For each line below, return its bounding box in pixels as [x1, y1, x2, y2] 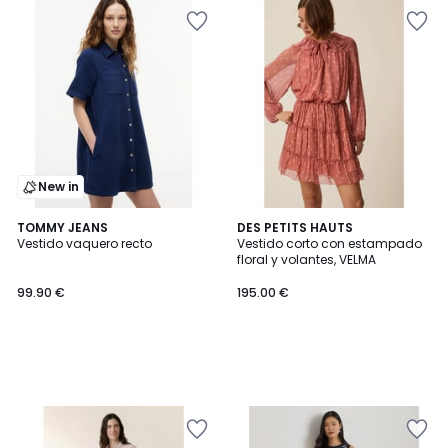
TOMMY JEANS [17, 219, 108, 236]
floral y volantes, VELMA [237, 251, 376, 268]
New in [38, 178, 79, 195]
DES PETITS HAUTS [237, 219, 353, 236]
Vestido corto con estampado [237, 235, 422, 252]
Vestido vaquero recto [17, 235, 152, 252]
